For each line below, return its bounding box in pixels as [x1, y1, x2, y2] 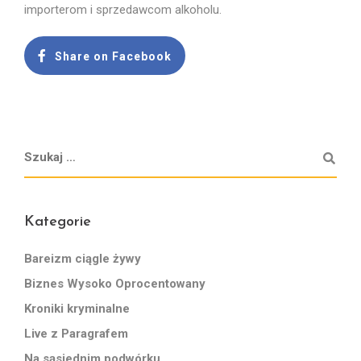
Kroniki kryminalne [24, 301, 130, 317]
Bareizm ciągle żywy [24, 251, 141, 267]
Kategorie [24, 214, 91, 230]
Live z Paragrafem [24, 326, 128, 342]
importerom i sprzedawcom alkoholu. [24, 2, 222, 18]
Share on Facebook [55, 50, 172, 64]
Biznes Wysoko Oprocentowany [24, 276, 205, 292]
